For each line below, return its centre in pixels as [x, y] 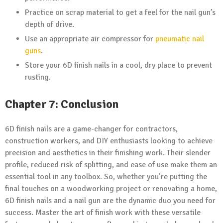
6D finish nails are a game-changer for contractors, [91, 129]
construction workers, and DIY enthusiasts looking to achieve [109, 141]
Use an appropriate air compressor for [90, 39]
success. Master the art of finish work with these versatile [103, 213]
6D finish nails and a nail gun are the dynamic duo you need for [110, 201]
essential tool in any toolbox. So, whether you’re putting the [106, 177]
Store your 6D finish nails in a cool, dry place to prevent [118, 65]
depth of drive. [50, 25]
